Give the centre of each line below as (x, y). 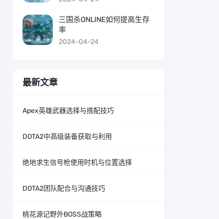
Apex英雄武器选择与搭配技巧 (68, 111)
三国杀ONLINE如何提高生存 (104, 20)
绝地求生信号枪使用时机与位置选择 (77, 163)
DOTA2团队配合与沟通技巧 (64, 188)
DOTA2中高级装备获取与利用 (67, 137)
